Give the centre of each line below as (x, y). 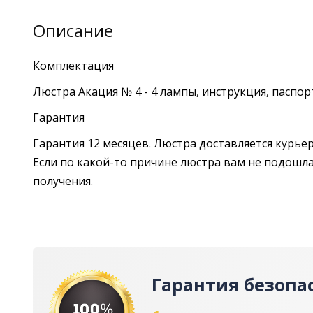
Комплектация (73, 66)
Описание (73, 31)
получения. (63, 181)
